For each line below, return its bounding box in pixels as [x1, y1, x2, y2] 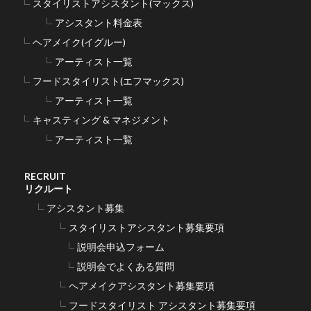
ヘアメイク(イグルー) [33, 35, 126, 48]
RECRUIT [24, 169, 66, 182]
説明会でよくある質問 [77, 260, 174, 272]
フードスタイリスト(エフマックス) [33, 74, 184, 87]
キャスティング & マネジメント [33, 113, 170, 126]
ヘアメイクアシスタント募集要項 [69, 279, 215, 292]
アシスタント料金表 [55, 16, 142, 28]
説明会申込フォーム [77, 240, 165, 253]
